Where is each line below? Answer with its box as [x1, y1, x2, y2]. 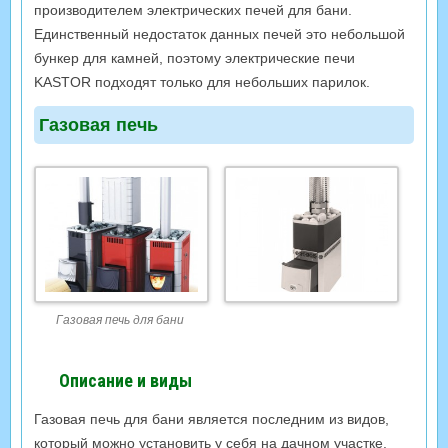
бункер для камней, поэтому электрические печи [34, 50, 355, 67]
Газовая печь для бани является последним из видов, [34, 410, 389, 427]
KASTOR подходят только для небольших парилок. [34, 74, 370, 91]
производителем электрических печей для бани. [34, 2, 352, 19]
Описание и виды [59, 369, 192, 391]
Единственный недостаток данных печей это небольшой [34, 26, 405, 43]
